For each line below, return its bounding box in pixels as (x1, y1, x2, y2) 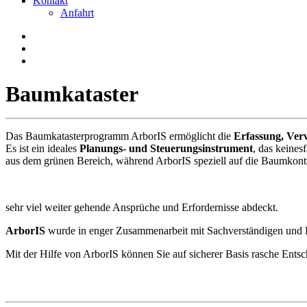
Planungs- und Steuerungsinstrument (79, 142, 253, 154)
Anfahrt (60, 7, 94, 19)
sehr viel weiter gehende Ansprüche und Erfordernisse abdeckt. (5, 201, 278, 213)
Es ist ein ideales (5, 142, 79, 154)
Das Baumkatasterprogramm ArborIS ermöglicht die (5, 130, 234, 142)
